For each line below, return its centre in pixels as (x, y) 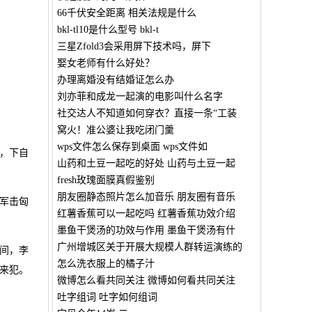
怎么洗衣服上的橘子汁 (106, 264)
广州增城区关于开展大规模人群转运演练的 (149, 247)
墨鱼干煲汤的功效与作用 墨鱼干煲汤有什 (146, 230)
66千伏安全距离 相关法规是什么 (126, 13)
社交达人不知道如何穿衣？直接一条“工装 (147, 113)
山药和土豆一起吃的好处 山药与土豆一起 (146, 163)
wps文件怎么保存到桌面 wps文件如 (132, 147)
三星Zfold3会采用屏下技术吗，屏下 (134, 46)
